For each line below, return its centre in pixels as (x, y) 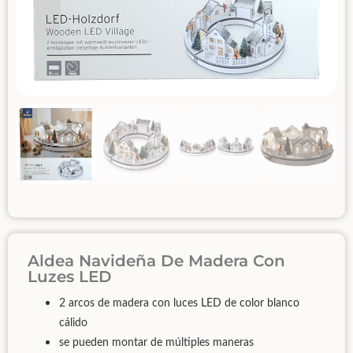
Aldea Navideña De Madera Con (156, 261)
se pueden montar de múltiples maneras (156, 343)
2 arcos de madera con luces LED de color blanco (179, 303)
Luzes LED (70, 277)
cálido (75, 323)
